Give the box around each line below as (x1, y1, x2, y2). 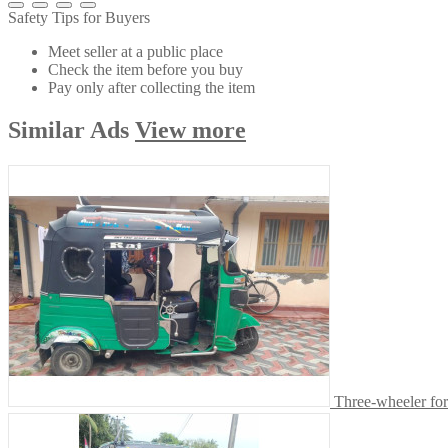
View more (135, 116, 246, 143)
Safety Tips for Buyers (8, 8, 150, 26)
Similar (8, 116, 90, 143)
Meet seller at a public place (48, 42, 223, 60)
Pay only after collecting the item (48, 78, 255, 96)
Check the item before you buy (48, 60, 243, 78)
